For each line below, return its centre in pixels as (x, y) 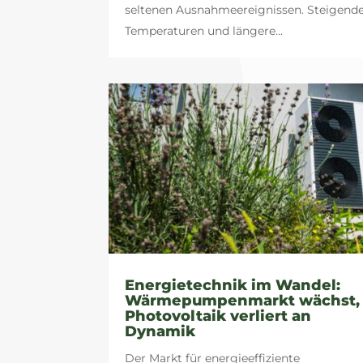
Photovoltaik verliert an (218, 316)
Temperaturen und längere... (204, 30)
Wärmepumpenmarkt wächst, (243, 301)
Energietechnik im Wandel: (233, 286)
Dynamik (160, 332)
